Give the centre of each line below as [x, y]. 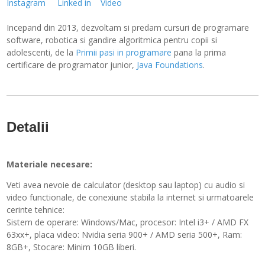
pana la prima [199, 52]
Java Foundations [170, 64]
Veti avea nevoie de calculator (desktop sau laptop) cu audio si [126, 185]
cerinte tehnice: [36, 209]
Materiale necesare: [50, 164]
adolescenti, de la [41, 52]
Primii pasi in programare [124, 52]
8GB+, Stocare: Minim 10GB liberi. [72, 247]
